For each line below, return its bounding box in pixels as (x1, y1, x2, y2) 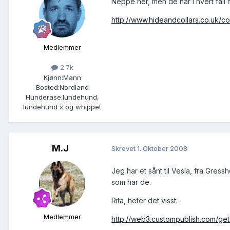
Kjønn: (43, 73, 63, 82)
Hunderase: (25, 92, 63, 101)
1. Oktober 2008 (137, 144, 187, 153)
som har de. (111, 177, 151, 186)
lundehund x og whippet (23, 102, 101, 111)
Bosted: (35, 83, 60, 91)
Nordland (59, 83, 89, 91)
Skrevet (111, 144, 137, 153)
